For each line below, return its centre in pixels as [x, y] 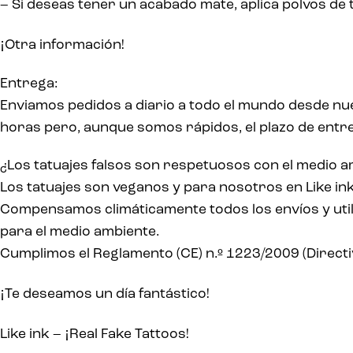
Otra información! [65, 45]
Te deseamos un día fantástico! [107, 295]
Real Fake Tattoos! [129, 334]
